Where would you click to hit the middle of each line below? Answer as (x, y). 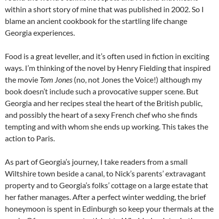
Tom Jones (56, 80)
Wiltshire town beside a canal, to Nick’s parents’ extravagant (105, 174)
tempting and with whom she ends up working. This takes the (107, 127)
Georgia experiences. (40, 33)
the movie (22, 80)
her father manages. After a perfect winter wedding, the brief (105, 197)
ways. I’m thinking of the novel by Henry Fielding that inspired (108, 68)
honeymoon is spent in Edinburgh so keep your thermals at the (109, 209)
